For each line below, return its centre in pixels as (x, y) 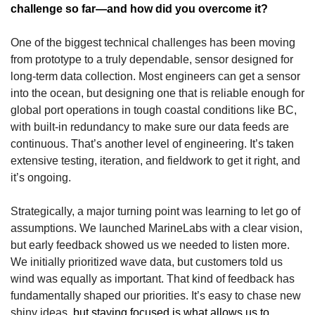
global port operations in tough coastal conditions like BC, (154, 110)
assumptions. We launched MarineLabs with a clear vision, (156, 228)
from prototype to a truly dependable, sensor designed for (152, 59)
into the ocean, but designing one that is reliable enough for (157, 93)
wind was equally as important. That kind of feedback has (153, 278)
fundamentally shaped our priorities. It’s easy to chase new (156, 295)
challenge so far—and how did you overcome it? (139, 8)
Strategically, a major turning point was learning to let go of (155, 211)
